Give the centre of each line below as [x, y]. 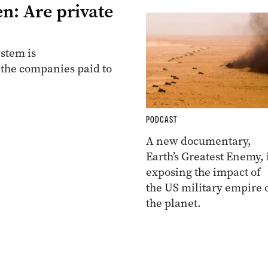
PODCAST [162, 120]
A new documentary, [198, 141]
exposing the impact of [203, 172]
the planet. [173, 203]
